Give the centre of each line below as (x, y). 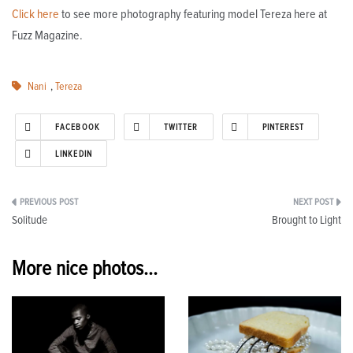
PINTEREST (283, 128)
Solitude (30, 221)
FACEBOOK (78, 128)
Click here (35, 15)
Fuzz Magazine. (47, 36)
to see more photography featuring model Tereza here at (193, 15)
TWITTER (181, 128)
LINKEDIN (74, 154)
